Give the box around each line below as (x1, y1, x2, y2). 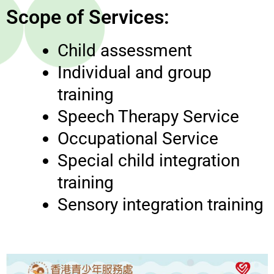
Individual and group (57, 62, 212, 83)
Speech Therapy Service (57, 106, 239, 127)
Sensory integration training (57, 194, 264, 215)
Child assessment (57, 40, 192, 61)
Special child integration (57, 150, 240, 171)
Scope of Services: (6, 5, 169, 29)
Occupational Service (57, 128, 218, 149)
